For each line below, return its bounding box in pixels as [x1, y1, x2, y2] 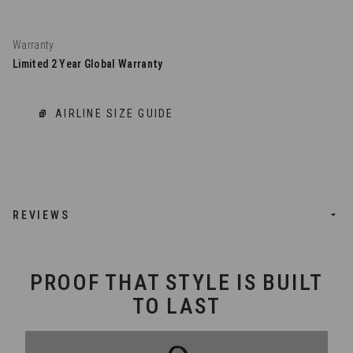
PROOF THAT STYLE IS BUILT [29, 269, 323, 296]
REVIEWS [13, 209, 70, 222]
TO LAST [132, 293, 221, 320]
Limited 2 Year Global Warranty [13, 58, 163, 71]
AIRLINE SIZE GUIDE [55, 107, 174, 121]
